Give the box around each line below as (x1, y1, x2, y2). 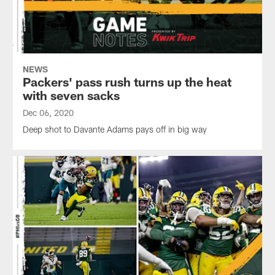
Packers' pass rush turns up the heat (22, 74, 231, 89)
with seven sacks (22, 87, 120, 103)
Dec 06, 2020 (22, 107, 74, 118)
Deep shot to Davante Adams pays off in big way (22, 123, 207, 134)
